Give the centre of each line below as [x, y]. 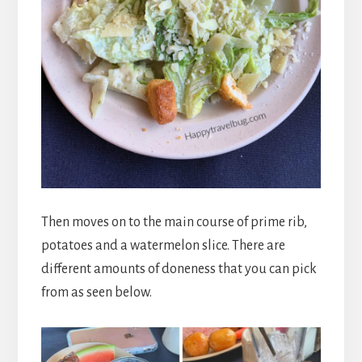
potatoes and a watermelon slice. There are [163, 245]
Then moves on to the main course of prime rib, [174, 222]
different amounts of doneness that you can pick [179, 269]
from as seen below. [96, 292]
